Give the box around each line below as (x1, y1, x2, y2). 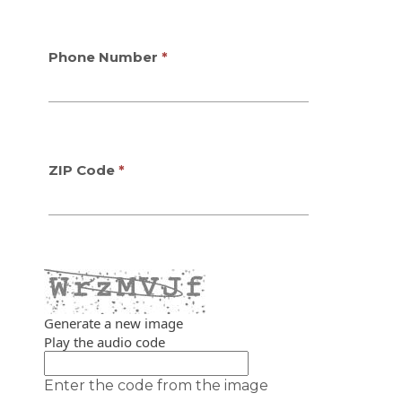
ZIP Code (48, 161, 115, 179)
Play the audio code (43, 332, 165, 351)
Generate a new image (43, 313, 183, 332)
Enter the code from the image (43, 376, 268, 394)
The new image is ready (43, 351, 205, 369)
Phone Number (48, 48, 158, 66)
